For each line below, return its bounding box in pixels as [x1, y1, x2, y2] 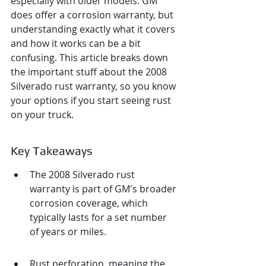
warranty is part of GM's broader [30, 182, 179, 195]
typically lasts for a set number [30, 211, 169, 224]
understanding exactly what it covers [11, 23, 178, 36]
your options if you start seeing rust [11, 94, 173, 107]
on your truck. [11, 108, 74, 121]
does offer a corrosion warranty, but [11, 8, 176, 21]
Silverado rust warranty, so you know [11, 80, 178, 93]
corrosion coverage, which [30, 197, 150, 210]
